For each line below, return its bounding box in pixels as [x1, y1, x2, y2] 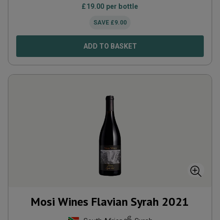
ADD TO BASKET [83, 42, 137, 50]
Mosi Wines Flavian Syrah [31, 194, 159, 209]
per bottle [104, 2, 138, 10]
